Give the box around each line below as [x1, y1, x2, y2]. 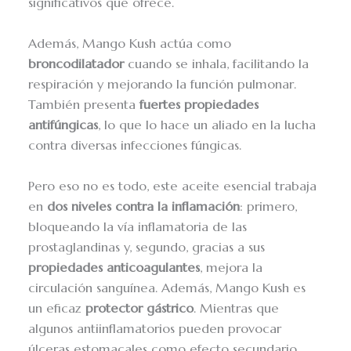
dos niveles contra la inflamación [47, 198, 241, 215]
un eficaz [28, 300, 86, 317]
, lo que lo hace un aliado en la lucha [98, 116, 317, 133]
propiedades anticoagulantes [28, 259, 201, 277]
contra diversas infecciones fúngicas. [28, 136, 242, 154]
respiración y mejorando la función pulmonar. [28, 75, 297, 92]
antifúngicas [28, 116, 99, 133]
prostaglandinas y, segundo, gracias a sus [28, 239, 266, 256]
